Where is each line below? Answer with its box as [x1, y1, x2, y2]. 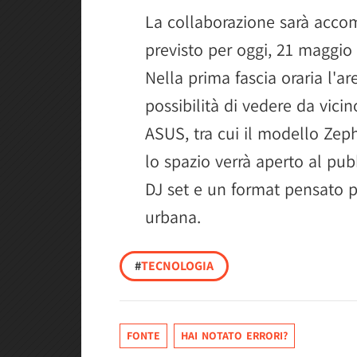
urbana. [145, 206, 201, 228]
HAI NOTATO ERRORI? [181, 328, 288, 343]
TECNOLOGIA [141, 257, 214, 274]
